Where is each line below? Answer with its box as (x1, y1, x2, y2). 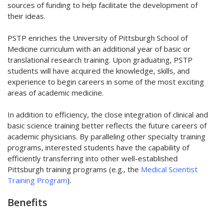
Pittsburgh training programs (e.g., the (7, 164, 141, 175)
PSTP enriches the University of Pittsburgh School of (7, 33, 188, 43)
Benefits (7, 196, 47, 210)
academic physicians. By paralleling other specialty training (7, 131, 206, 142)
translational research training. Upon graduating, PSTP (7, 55, 193, 65)
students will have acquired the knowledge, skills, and (7, 66, 190, 76)
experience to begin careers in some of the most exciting (7, 77, 204, 87)
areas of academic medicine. (7, 88, 104, 98)
